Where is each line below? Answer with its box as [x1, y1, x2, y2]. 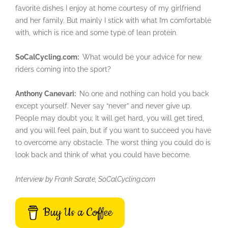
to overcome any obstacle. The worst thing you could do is [15, 138, 211, 147]
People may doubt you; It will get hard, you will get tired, [15, 113, 204, 122]
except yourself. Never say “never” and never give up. [15, 101, 192, 110]
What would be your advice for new [80, 52, 202, 61]
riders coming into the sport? [15, 65, 111, 73]
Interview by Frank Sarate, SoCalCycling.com [15, 175, 155, 183]
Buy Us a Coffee [43, 204, 113, 220]
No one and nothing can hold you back [77, 89, 209, 98]
